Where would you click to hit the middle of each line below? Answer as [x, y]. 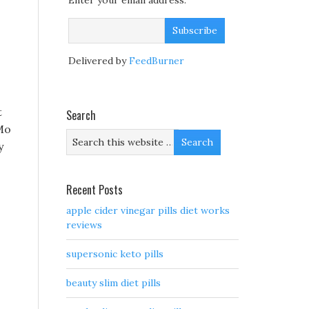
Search [81, 116]
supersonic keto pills [115, 254]
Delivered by [99, 61]
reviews [84, 225]
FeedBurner [157, 61]
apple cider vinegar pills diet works [148, 211]
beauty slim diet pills [113, 283]
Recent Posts [94, 190]
